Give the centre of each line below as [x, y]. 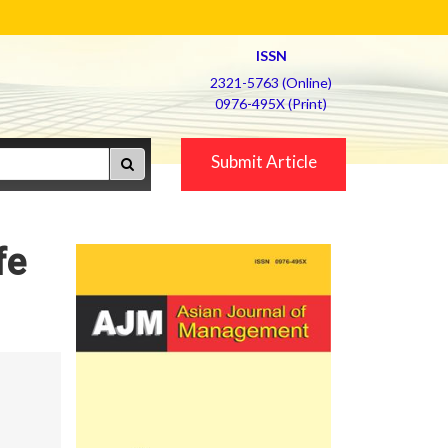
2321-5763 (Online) [271, 82]
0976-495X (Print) [271, 103]
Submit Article [263, 161]
